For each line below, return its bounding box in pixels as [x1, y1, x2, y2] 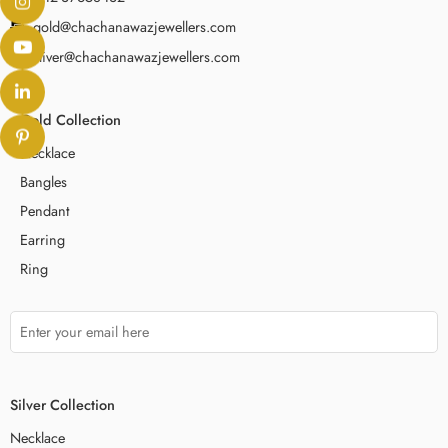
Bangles [20, 171, 67, 193]
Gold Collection [20, 108, 121, 130]
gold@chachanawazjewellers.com [32, 16, 236, 37]
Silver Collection [10, 394, 115, 416]
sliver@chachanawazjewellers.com [32, 46, 240, 67]
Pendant [20, 200, 69, 222]
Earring [20, 229, 65, 251]
